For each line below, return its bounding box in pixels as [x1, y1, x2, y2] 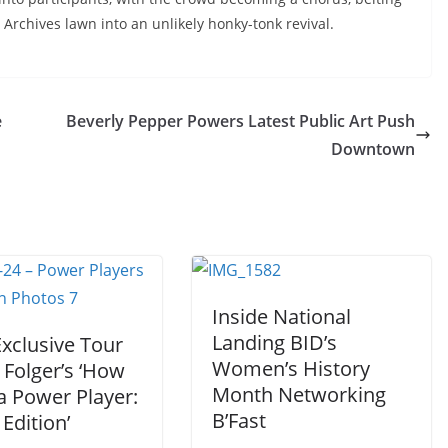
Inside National [212, 302, 351, 330]
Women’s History [212, 354, 370, 382]
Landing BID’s [212, 328, 337, 356]
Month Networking [212, 380, 386, 408]
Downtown [331, 137, 415, 160]
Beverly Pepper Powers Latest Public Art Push [66, 109, 415, 132]
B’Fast [212, 406, 266, 434]
